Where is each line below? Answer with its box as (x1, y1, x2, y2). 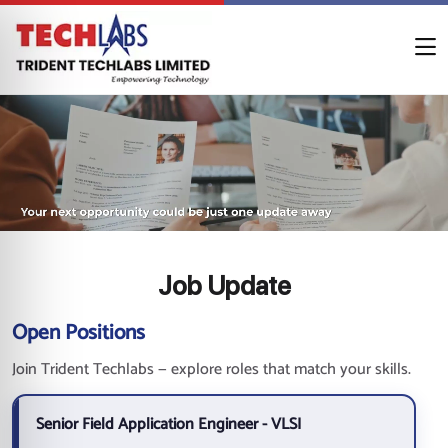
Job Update (157, 270, 291, 301)
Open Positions (12, 316, 145, 350)
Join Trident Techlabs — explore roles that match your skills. (12, 356, 411, 383)
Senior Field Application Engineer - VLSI (36, 411, 301, 438)
